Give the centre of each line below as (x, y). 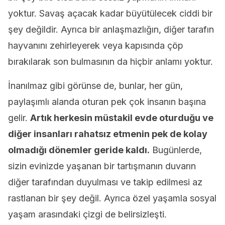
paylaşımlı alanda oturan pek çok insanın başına (107, 102)
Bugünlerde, (176, 150)
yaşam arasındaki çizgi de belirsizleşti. (87, 214)
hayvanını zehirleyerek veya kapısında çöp (96, 45)
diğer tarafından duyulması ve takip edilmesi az (105, 182)
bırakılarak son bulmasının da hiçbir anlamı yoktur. (110, 62)
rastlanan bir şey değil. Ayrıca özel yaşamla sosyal (112, 198)
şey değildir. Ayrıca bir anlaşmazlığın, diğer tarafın (111, 29)
